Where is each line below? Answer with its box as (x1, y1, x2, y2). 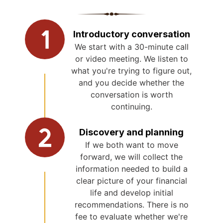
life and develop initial (90, 188, 173, 198)
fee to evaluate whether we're (75, 212, 188, 222)
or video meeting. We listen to (75, 54, 188, 64)
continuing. (111, 102, 152, 111)
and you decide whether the (79, 78, 184, 88)
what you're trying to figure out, (71, 66, 192, 76)
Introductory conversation (73, 29, 190, 39)
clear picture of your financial (76, 176, 187, 186)
